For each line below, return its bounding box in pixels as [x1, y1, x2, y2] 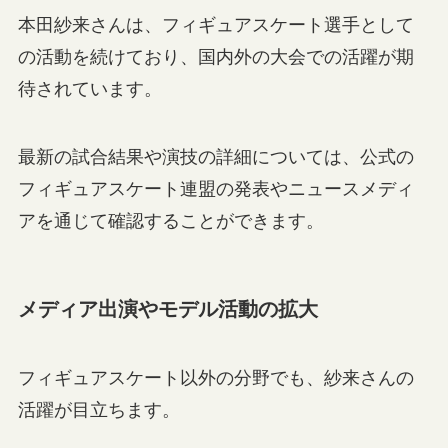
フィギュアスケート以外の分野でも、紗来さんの [17, 368, 414, 389]
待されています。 [17, 78, 162, 99]
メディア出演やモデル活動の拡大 [17, 297, 318, 320]
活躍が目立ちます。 [17, 400, 180, 421]
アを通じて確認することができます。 [17, 210, 324, 231]
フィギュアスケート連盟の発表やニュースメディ [17, 178, 414, 199]
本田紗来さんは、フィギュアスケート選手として [17, 14, 414, 35]
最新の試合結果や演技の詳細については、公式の [17, 146, 414, 167]
